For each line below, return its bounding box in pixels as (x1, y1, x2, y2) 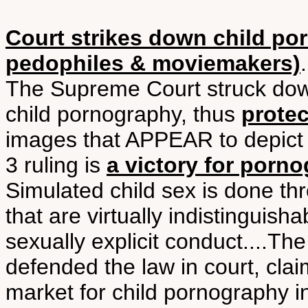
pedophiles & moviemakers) (5, 51, 300, 76)
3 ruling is (5, 153, 107, 177)
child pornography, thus (5, 102, 241, 126)
